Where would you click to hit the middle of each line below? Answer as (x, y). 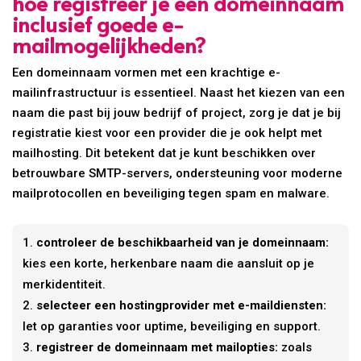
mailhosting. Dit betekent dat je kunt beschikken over (164, 153)
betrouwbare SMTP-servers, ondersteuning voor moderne (178, 173)
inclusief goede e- (99, 23)
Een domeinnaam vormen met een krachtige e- (147, 72)
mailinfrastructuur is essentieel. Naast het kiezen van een (179, 92)
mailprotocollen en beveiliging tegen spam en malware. (171, 193)
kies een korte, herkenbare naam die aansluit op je (169, 263)
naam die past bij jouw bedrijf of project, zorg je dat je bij (177, 112)
